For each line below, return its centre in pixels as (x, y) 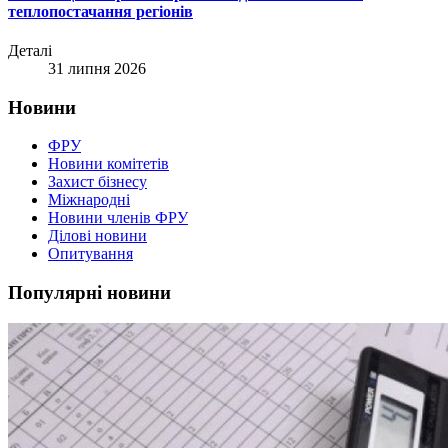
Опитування (90, 254)
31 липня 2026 (97, 68)
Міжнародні (89, 200)
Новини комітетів (108, 164)
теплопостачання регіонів (100, 11)
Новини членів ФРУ (118, 218)
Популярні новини (89, 293)
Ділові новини (97, 236)
